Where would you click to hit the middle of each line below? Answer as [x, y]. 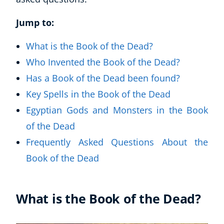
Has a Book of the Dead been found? [104, 78]
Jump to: [35, 22]
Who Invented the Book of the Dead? [104, 62]
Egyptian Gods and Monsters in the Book [117, 110]
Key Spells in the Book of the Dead [98, 94]
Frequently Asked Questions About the [117, 142]
